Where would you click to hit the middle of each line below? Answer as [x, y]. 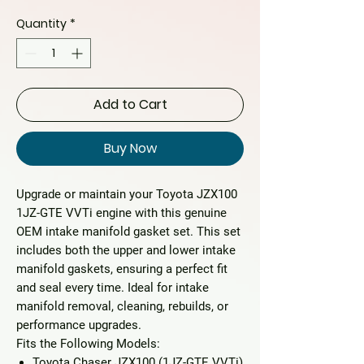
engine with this [139, 213]
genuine [206, 213]
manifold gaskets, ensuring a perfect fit [122, 269]
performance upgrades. [79, 325]
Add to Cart [130, 104]
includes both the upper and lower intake [126, 250]
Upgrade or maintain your [86, 194]
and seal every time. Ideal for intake [113, 288]
